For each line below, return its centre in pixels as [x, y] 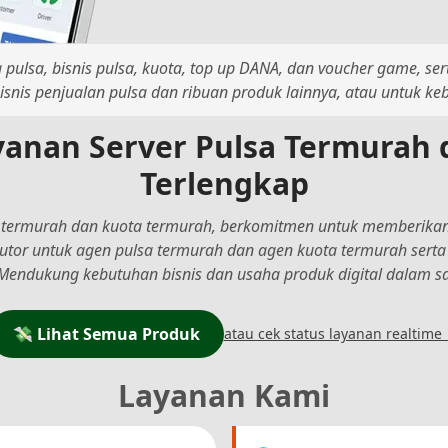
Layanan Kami [224, 395]
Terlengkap [224, 183]
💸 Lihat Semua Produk [106, 333]
